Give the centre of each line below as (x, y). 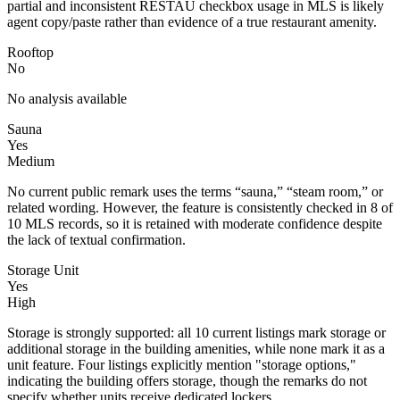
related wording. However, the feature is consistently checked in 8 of (200, 207)
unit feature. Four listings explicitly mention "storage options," (182, 364)
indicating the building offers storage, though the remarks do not (187, 380)
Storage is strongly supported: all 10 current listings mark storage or (196, 332)
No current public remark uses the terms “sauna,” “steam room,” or (195, 191)
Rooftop (30, 52)
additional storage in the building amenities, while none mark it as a (196, 348)
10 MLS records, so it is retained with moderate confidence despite (195, 223)
